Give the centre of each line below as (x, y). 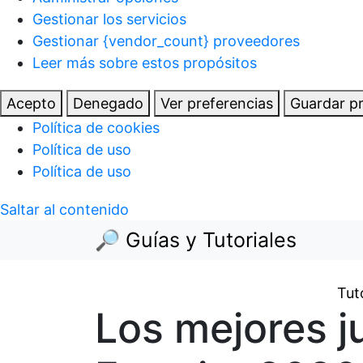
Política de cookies (96, 127)
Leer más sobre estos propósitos (145, 62)
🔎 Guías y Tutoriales (196, 240)
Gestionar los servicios (109, 19)
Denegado (108, 103)
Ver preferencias (217, 103)
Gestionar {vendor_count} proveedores (166, 41)
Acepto (31, 103)
